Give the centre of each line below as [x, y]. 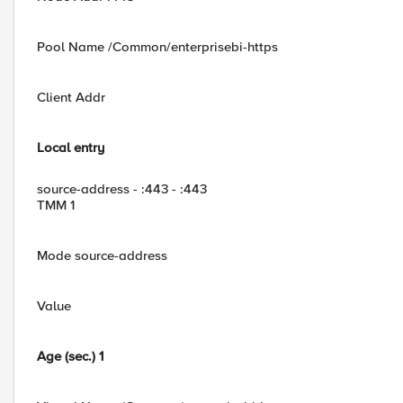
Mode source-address [102, 255]
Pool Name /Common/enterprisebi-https [157, 47]
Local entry [71, 148]
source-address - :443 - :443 [122, 189]
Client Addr [71, 97]
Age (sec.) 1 [70, 356]
